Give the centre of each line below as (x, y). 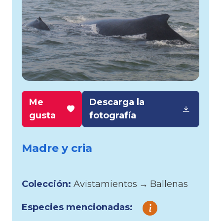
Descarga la (117, 102)
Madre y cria (57, 148)
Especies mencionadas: (77, 207)
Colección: (48, 184)
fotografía (113, 115)
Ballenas (169, 184)
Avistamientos (105, 184)
